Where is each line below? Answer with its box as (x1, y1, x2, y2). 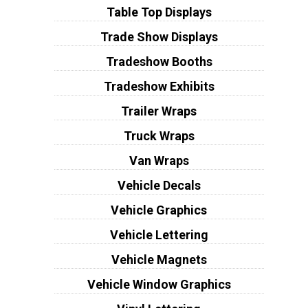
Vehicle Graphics (111, 203, 208, 218)
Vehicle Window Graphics (87, 277, 231, 292)
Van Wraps (129, 153, 189, 168)
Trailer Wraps (121, 104, 197, 119)
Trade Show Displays (100, 30, 218, 45)
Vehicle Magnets (111, 252, 207, 267)
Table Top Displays (106, 5, 212, 20)
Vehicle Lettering (109, 228, 208, 243)
